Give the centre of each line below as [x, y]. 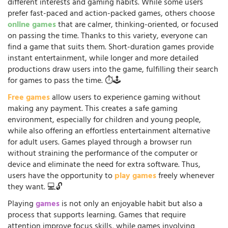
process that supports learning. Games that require [97, 216]
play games [135, 176]
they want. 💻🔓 [35, 188]
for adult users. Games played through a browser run [100, 143]
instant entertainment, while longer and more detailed [103, 59]
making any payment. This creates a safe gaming [93, 109]
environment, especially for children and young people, [104, 120]
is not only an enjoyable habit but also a [131, 204]
